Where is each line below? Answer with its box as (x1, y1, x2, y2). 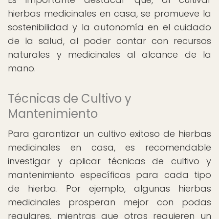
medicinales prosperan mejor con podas (8, 196, 211, 208)
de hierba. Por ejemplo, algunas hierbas (8, 182, 211, 195)
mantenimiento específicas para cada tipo (8, 169, 211, 181)
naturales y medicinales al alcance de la (8, 48, 211, 61)
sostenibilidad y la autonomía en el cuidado (8, 21, 211, 33)
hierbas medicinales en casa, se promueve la (8, 7, 211, 20)
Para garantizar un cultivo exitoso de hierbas (8, 128, 211, 140)
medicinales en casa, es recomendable (8, 141, 211, 153)
